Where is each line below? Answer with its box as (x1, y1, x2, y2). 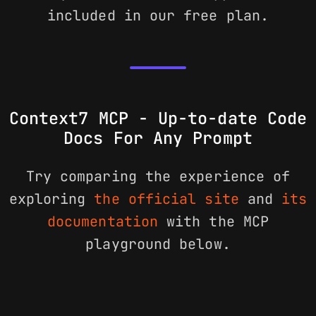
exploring (8, 190, 95, 209)
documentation (47, 212, 158, 231)
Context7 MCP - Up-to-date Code (8, 107, 308, 130)
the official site (94, 190, 239, 209)
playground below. (85, 235, 231, 254)
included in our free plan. (47, 6, 269, 25)
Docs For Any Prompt (63, 127, 253, 150)
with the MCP (158, 212, 269, 231)
